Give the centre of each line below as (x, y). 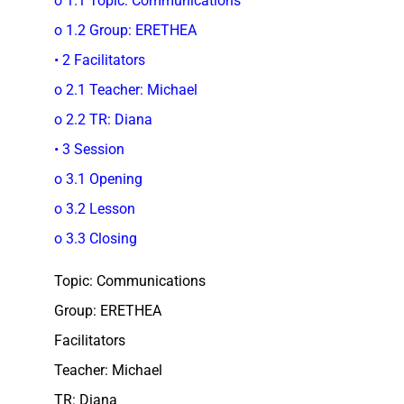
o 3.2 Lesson (95, 208)
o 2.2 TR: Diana (103, 119)
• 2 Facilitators (100, 60)
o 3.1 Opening (98, 179)
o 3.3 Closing (96, 238)
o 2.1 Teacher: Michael (126, 89)
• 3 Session (89, 149)
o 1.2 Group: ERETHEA (125, 30)
